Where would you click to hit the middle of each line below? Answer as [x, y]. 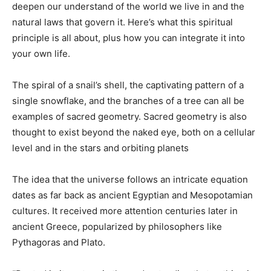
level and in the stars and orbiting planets [100, 148]
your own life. [41, 54]
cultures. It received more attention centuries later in [125, 211]
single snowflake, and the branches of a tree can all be [128, 101]
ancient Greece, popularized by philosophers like [117, 227]
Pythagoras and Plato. [59, 243]
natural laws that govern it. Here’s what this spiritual [122, 22]
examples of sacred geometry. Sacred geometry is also [129, 117]
